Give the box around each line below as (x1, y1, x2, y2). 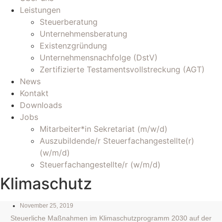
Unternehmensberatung (40, 29, 127, 39)
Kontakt (20, 88, 49, 98)
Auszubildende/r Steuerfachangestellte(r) (40, 136, 194, 146)
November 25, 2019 (20, 202, 73, 209)
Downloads (20, 100, 62, 110)
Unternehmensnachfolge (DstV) (40, 53, 158, 62)
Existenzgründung (40, 41, 107, 51)
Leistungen (20, 5, 60, 15)
